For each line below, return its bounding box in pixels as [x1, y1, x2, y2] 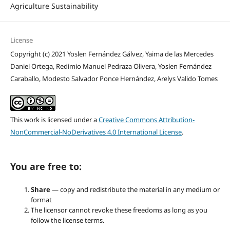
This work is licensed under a [10, 115, 99, 125]
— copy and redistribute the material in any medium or [51, 185, 220, 195]
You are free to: [10, 160, 82, 173]
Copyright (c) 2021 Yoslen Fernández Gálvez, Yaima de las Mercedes [10, 49, 214, 59]
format [30, 195, 52, 205]
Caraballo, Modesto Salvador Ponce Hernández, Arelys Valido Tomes [10, 74, 218, 84]
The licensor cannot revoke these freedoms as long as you [30, 205, 207, 215]
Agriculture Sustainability [10, 1, 98, 11]
